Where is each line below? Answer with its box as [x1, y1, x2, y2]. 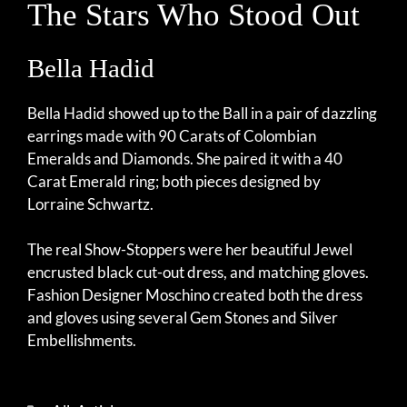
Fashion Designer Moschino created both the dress [27, 285, 362, 305]
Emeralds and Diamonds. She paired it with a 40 [27, 148, 342, 168]
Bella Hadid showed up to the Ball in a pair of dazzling [27, 103, 377, 123]
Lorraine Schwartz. [27, 194, 154, 213]
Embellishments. [27, 331, 136, 351]
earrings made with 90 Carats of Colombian [27, 125, 316, 145]
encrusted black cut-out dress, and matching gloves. [27, 263, 369, 283]
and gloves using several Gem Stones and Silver [27, 308, 338, 328]
